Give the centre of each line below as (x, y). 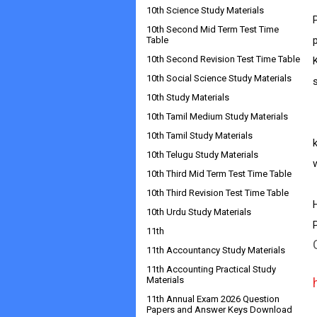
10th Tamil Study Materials (200, 136)
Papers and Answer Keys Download (219, 310)
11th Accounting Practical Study (211, 269)
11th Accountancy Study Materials (216, 250)
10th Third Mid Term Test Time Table (219, 174)
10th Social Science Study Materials (219, 78)
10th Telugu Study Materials (202, 155)
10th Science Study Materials (205, 10)
